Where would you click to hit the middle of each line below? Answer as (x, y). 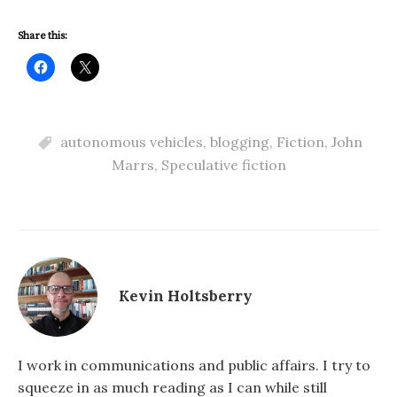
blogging (239, 141)
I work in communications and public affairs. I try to (194, 365)
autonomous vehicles (131, 141)
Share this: (43, 35)
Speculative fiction (223, 164)
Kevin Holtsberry (186, 296)
